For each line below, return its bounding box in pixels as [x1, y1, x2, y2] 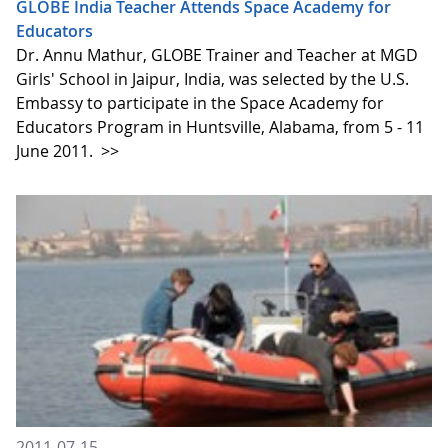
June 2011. [16, 139, 97, 162]
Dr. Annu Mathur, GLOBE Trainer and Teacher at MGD [16, 43, 418, 66]
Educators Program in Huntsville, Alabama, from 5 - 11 [16, 115, 424, 138]
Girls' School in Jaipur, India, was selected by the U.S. [16, 67, 409, 90]
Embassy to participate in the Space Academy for [16, 91, 384, 114]
